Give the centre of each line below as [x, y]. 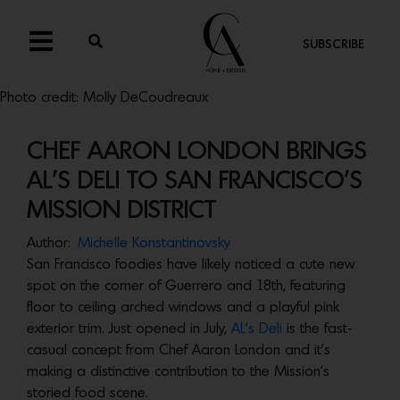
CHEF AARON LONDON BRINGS [197, 152]
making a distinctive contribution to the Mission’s [178, 372]
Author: [49, 243]
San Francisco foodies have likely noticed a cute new [191, 265]
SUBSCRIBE [333, 45]
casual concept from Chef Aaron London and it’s [179, 350]
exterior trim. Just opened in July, [129, 329]
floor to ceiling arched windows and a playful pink [183, 308]
